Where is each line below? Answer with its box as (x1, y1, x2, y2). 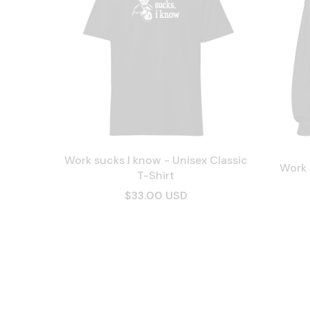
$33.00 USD (124, 188, 188, 203)
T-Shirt (137, 168, 174, 183)
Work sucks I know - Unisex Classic (64, 153, 248, 167)
